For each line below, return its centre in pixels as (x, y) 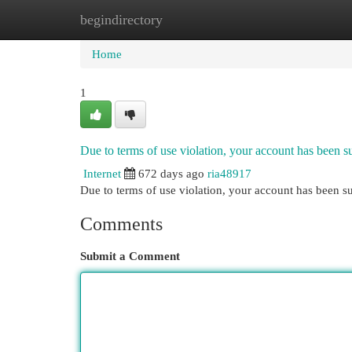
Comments (121, 224)
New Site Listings (200, 19)
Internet (102, 173)
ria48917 (229, 173)
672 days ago (171, 173)
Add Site (288, 19)
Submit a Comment (130, 256)
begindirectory (121, 20)
